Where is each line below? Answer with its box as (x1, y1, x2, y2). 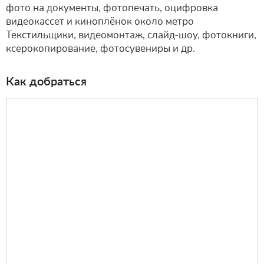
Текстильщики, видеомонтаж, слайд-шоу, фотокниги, (6, 28, 256, 42)
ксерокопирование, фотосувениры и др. (6, 41, 195, 55)
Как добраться (6, 73, 87, 88)
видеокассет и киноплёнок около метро (6, 14, 194, 28)
